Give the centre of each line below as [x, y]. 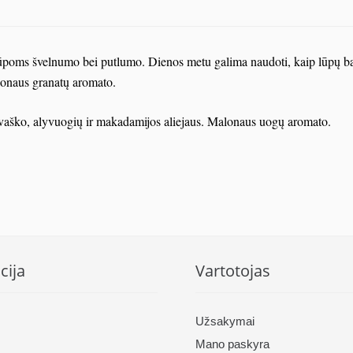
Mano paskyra [232, 344]
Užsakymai [225, 321]
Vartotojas [233, 271]
